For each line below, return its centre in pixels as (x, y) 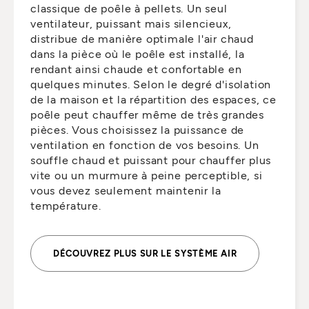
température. (66, 206)
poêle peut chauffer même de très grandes (147, 114)
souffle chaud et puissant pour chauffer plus (151, 160)
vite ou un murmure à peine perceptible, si (147, 175)
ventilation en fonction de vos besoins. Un (145, 145)
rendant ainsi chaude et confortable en (136, 69)
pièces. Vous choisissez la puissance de (138, 130)
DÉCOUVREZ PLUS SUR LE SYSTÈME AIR (145, 253)
